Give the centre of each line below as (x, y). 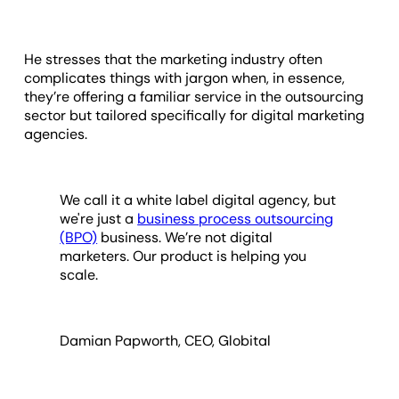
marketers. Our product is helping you (183, 256)
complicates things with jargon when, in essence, (185, 77)
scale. (79, 274)
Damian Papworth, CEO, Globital (167, 340)
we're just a (99, 218)
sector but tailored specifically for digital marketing (195, 115)
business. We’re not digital (185, 237)
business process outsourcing (236, 218)
